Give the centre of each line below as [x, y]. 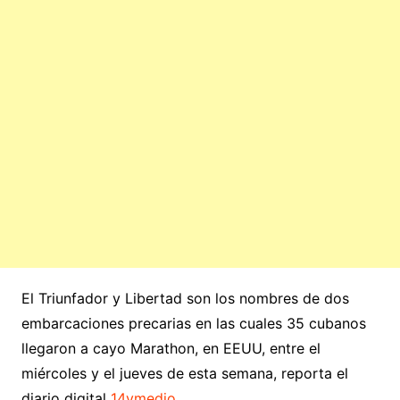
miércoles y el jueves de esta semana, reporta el [184, 373]
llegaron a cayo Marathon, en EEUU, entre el [171, 348]
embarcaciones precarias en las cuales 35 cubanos [193, 323]
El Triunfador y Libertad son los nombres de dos [185, 298]
